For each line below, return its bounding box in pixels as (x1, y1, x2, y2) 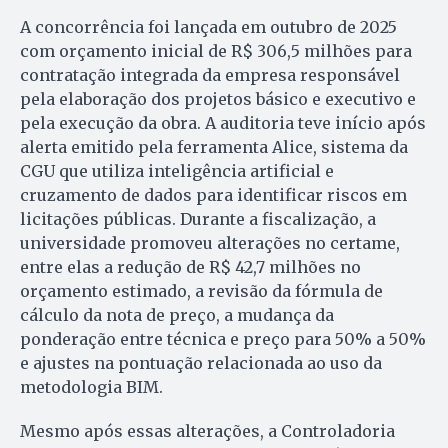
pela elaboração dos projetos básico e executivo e (20, 89, 416, 110)
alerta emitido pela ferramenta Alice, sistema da (20, 137, 408, 158)
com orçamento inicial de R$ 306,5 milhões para (20, 41, 412, 62)
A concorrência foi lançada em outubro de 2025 (20, 17, 397, 38)
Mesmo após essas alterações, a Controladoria (20, 421, 395, 442)
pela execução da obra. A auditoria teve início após (20, 113, 426, 134)
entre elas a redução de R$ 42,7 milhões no (20, 257, 361, 278)
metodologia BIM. (20, 377, 163, 398)
